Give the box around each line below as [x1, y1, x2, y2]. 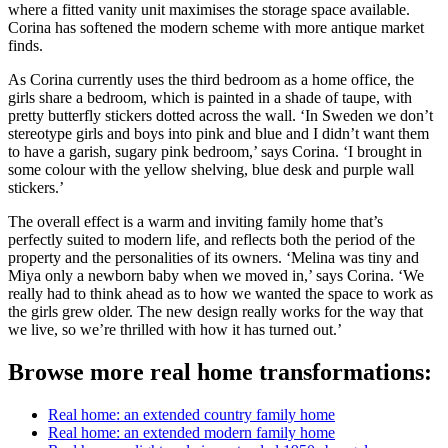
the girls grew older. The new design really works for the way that [8, 303, 423, 321]
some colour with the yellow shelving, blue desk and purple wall [8, 161, 414, 179]
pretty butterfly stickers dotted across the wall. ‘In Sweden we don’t [8, 107, 433, 125]
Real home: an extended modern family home [48, 424, 335, 442]
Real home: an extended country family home [48, 406, 335, 424]
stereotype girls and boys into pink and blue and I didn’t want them [8, 125, 429, 143]
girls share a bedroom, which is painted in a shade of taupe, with [8, 89, 412, 107]
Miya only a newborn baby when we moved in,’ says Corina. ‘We [8, 267, 424, 285]
